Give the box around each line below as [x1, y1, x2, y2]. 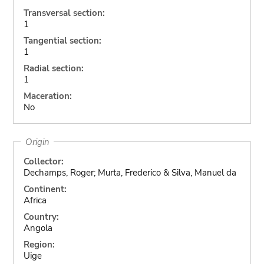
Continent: [23, 183, 67, 195]
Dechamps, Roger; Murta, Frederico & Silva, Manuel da [23, 166, 236, 179]
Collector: [23, 155, 64, 167]
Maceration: [23, 90, 72, 102]
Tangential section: [23, 35, 101, 47]
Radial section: [23, 62, 84, 74]
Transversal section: [23, 7, 105, 19]
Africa [23, 194, 47, 206]
